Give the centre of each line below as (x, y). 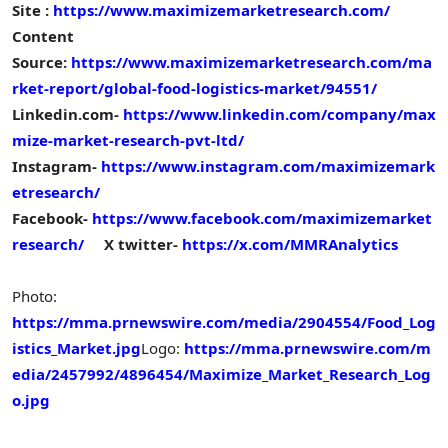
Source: (39, 62)
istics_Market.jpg (76, 348)
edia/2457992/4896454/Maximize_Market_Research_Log (221, 374)
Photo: (34, 296)
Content (43, 36)
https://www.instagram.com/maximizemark (268, 166)
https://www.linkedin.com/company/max (279, 114)
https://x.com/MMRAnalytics (290, 244)
